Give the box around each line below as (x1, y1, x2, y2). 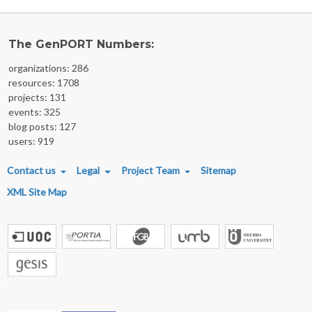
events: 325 (8, 106, 61, 118)
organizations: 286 (8, 62, 88, 75)
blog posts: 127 (8, 120, 76, 133)
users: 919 (8, 135, 54, 148)
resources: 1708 (8, 77, 79, 89)
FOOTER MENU (6, 158, 85, 171)
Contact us (7, 164, 56, 177)
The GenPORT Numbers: (8, 38, 154, 52)
